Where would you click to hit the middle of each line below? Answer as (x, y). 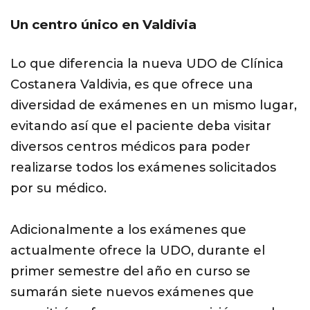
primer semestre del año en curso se (130, 272)
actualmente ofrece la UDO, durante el (138, 251)
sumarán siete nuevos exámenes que (132, 292)
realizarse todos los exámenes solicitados (143, 168)
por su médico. (58, 189)
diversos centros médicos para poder (130, 147)
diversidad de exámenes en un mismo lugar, (154, 106)
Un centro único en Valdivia (103, 25)
